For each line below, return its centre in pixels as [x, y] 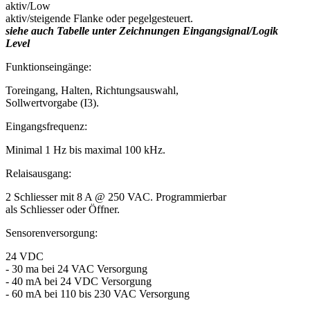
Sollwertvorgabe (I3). [52, 102]
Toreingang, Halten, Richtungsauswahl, [92, 90]
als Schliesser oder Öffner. [63, 209]
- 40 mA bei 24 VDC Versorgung [79, 281]
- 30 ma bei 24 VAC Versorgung [76, 268]
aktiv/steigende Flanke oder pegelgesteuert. [99, 18]
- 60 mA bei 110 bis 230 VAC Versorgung [98, 293]
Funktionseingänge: [48, 66]
